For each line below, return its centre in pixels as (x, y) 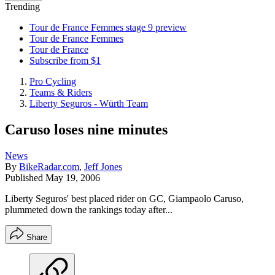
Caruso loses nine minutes (86, 129)
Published (25, 177)
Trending (22, 6)
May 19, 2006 (73, 177)
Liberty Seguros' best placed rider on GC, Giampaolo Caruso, (124, 198)
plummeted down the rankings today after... (89, 209)
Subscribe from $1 (65, 60)
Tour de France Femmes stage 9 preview (108, 27)
